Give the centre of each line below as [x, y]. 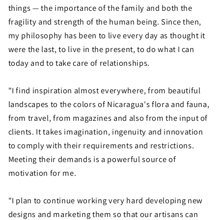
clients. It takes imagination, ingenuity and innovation [106, 131]
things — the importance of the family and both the [100, 8]
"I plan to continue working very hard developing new [105, 200]
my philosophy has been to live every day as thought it [107, 35]
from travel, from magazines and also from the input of [108, 118]
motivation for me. [42, 173]
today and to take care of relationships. [79, 63]
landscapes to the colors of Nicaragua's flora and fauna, [109, 104]
